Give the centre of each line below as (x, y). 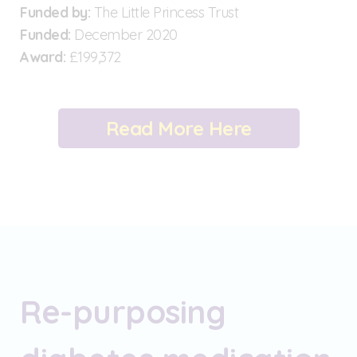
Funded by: (57, 12)
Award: (43, 57)
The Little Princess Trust (166, 12)
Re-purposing (123, 311)
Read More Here (178, 128)
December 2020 (124, 34)
